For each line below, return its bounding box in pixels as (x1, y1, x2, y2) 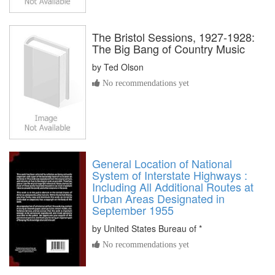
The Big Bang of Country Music (92, 41, 245, 57)
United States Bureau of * (104, 222, 202, 235)
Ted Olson (104, 61, 144, 74)
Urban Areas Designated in (92, 190, 225, 207)
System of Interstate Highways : (92, 167, 247, 184)
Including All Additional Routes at (92, 179, 254, 195)
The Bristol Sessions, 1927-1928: (92, 29, 255, 45)
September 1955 (92, 202, 174, 219)
